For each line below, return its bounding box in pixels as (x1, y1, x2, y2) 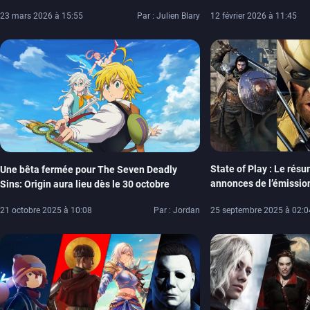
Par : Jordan (153, 206, 200, 216)
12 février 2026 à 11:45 (210, 11, 297, 21)
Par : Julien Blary (136, 10, 200, 21)
